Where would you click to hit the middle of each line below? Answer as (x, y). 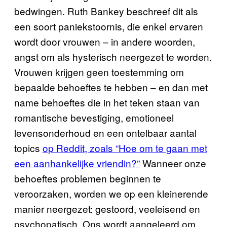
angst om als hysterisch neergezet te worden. (113, 56)
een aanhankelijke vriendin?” (77, 163)
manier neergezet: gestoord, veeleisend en (107, 209)
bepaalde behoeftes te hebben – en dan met (111, 87)
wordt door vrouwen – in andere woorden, (105, 41)
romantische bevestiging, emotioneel (94, 117)
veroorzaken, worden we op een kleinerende (111, 193)
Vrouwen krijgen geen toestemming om (99, 72)
